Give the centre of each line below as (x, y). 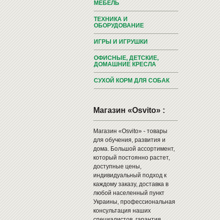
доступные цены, (117, 166)
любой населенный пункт (129, 193)
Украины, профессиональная (134, 202)
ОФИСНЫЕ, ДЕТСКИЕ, (126, 58)
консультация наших (122, 211)
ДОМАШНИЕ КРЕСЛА (125, 64)
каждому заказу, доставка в (131, 184)
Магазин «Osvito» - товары (130, 131)
